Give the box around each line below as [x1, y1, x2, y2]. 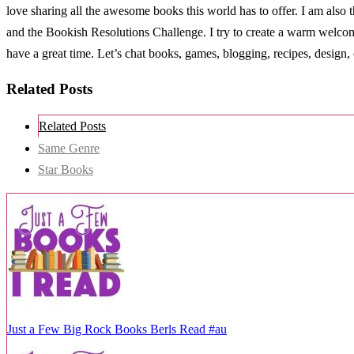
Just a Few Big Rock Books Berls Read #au [7, 322, 227, 336]
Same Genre [38, 141, 100, 155]
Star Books [38, 162, 93, 176]
